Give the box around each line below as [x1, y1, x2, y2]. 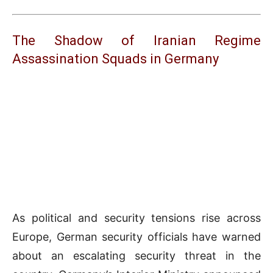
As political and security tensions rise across [12, 211, 261, 225]
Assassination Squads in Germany [12, 51, 219, 67]
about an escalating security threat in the [12, 249, 261, 263]
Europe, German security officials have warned [12, 230, 261, 244]
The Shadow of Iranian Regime [12, 33, 261, 49]
